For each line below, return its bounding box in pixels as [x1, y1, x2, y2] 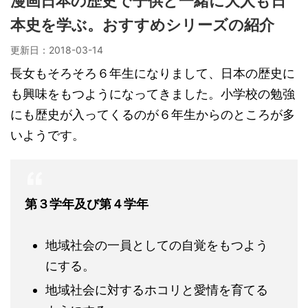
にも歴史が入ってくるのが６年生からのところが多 [10, 107, 295, 122]
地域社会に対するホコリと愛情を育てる [45, 282, 268, 297]
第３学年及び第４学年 [25, 196, 148, 211]
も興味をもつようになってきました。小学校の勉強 [10, 86, 295, 101]
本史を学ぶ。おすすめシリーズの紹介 [10, 16, 274, 34]
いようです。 [10, 127, 85, 142]
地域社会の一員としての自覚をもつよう [45, 237, 268, 252]
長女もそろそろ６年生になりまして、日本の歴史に [10, 65, 295, 80]
